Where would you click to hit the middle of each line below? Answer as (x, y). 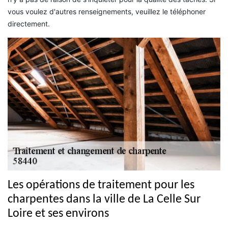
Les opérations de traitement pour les (101, 186)
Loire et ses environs (58, 214)
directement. (29, 23)
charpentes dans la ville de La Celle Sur (104, 200)
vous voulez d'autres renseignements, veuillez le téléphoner (107, 11)
